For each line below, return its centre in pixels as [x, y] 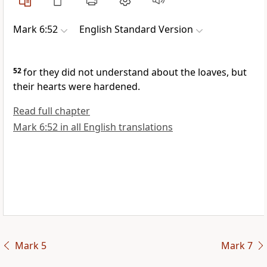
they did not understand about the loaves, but [143, 72]
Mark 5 [30, 246]
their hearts [41, 87]
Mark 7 [237, 246]
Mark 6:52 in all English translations [93, 127]
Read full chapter [52, 111]
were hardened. [104, 87]
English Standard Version [136, 30]
